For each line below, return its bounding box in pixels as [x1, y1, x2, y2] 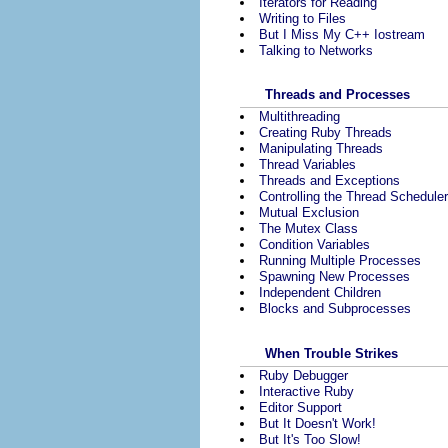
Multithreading [259, 109, 340, 125]
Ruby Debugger [259, 367, 348, 383]
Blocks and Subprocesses [259, 301, 411, 317]
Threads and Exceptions [259, 173, 400, 189]
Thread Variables [259, 157, 356, 173]
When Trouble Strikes [265, 345, 398, 361]
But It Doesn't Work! [259, 415, 376, 431]
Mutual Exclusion [259, 205, 359, 221]
